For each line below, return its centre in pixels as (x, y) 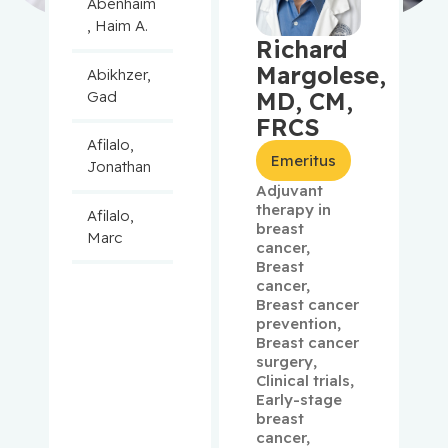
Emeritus (304, 160)
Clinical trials (303, 381)
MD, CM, (305, 100)
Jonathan (118, 167)
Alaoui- (110, 357)
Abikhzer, (118, 74)
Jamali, (110, 379)
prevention (297, 324)
